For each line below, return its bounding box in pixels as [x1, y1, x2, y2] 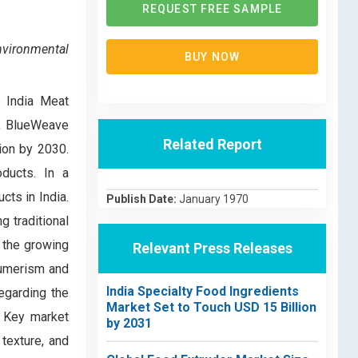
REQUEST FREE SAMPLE [142, 2, 282, 15]
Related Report [162, 135, 262, 153]
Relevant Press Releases [132, 240, 292, 257]
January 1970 [179, 192, 249, 205]
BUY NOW [185, 50, 240, 63]
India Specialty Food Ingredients [106, 283, 299, 299]
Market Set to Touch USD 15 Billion [106, 299, 316, 315]
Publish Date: [106, 192, 179, 205]
